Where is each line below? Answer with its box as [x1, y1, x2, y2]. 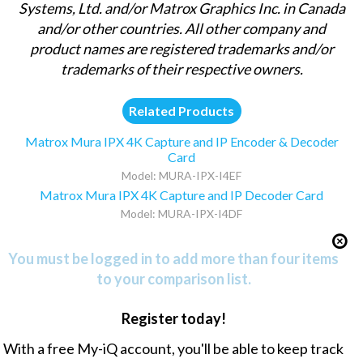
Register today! [121, 309, 226, 327]
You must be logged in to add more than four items [8, 250, 340, 268]
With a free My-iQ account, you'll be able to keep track [3, 339, 344, 357]
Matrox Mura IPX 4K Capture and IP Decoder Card [40, 186, 324, 203]
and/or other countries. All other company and [37, 19, 327, 37]
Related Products [129, 103, 235, 119]
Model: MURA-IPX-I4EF [122, 168, 242, 182]
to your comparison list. [96, 270, 251, 288]
